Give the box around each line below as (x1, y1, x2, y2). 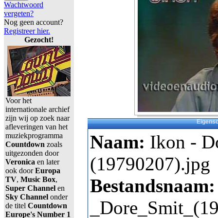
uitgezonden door (5, 149, 59, 157)
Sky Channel (5, 193, 48, 201)
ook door (5, 166, 35, 175)
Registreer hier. (4, 27, 50, 35)
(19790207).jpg (90, 153, 210, 175)
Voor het (5, 96, 32, 105)
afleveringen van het (5, 123, 68, 131)
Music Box (18, 175, 55, 183)
